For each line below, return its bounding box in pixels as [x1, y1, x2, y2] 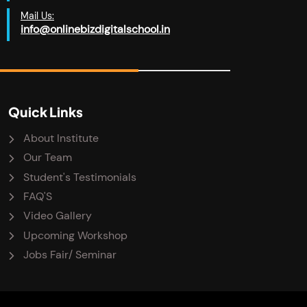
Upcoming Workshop [23, 228, 128, 243]
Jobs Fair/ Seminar [23, 247, 117, 262]
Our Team [23, 150, 73, 165]
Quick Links [8, 103, 83, 120]
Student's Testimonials [23, 169, 137, 184]
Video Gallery [23, 208, 93, 223]
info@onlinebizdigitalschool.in [21, 21, 170, 36]
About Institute [23, 130, 99, 145]
